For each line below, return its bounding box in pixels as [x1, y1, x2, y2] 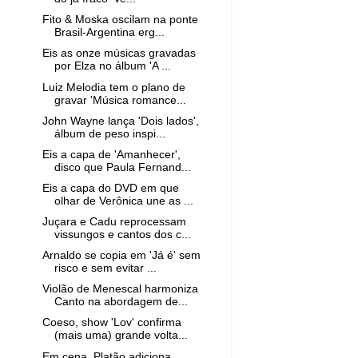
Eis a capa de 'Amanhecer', [42, 148, 181, 161]
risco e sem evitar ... [54, 262, 157, 275]
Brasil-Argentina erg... [54, 26, 165, 39]
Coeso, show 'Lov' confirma [42, 316, 181, 329]
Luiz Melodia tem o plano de [42, 81, 185, 93]
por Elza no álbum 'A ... [54, 60, 171, 73]
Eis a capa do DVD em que [42, 181, 179, 194]
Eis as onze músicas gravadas [42, 47, 196, 60]
